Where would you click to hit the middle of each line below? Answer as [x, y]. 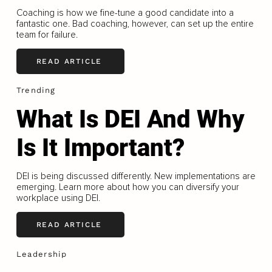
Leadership [41, 254]
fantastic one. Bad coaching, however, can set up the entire [135, 23]
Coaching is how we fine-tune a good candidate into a [125, 12]
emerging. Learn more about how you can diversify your [127, 187]
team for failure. [47, 34]
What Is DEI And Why [130, 119]
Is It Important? [100, 148]
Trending [36, 90]
